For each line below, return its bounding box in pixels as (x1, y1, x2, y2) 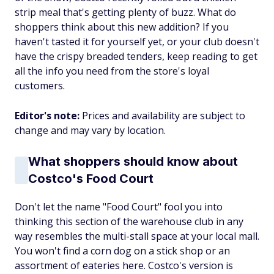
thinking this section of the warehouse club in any (15, 215, 243, 228)
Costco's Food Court (28, 171, 154, 186)
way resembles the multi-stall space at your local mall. (15, 229, 259, 243)
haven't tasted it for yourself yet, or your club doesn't (15, 35, 259, 48)
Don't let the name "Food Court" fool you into (15, 200, 223, 213)
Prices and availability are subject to (82, 109, 245, 122)
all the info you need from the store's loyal (15, 64, 209, 78)
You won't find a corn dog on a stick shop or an (15, 244, 230, 257)
